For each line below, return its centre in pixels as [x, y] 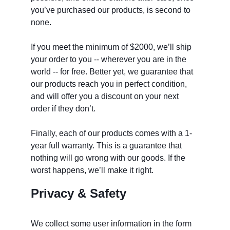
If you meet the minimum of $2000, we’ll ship [112, 47]
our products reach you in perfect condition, [110, 84]
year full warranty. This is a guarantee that [107, 146]
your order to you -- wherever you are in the [110, 60]
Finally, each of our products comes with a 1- [111, 133]
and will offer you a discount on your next [106, 97]
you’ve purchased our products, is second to [112, 10]
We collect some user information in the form [112, 224]
